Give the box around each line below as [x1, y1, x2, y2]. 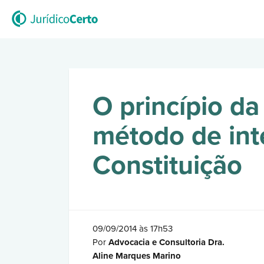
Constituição [93, 150, 242, 181]
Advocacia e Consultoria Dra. [108, 237, 225, 247]
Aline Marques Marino [93, 250, 181, 261]
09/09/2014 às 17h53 [93, 223, 173, 234]
